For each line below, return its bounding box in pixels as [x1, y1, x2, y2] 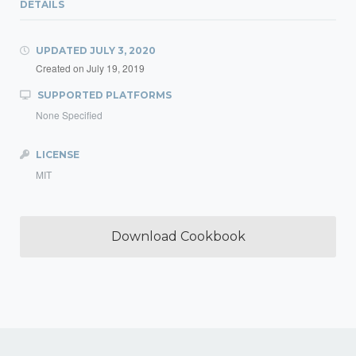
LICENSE [33, 149, 79, 161]
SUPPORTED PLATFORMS [35, 89, 172, 101]
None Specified [36, 108, 103, 122]
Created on [36, 61, 87, 75]
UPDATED [33, 44, 90, 56]
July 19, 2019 [87, 61, 145, 75]
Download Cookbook [110, 229, 246, 244]
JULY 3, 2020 [90, 44, 156, 56]
